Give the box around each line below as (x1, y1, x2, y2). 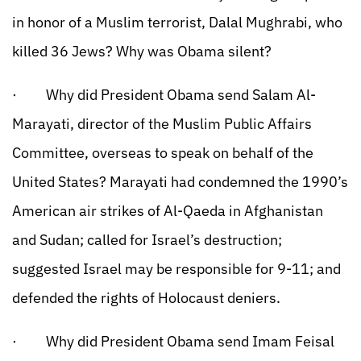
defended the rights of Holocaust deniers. (12, 288, 280, 307)
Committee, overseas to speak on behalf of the (12, 143, 313, 162)
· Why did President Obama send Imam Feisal (12, 332, 334, 351)
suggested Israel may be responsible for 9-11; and (12, 259, 341, 278)
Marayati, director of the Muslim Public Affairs (12, 114, 312, 133)
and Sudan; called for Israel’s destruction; (12, 230, 282, 249)
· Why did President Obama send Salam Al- (12, 85, 316, 104)
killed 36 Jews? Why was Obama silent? (12, 42, 272, 60)
